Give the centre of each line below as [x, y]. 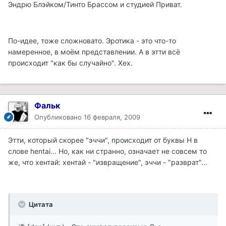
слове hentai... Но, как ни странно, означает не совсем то [107, 151]
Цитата [40, 204]
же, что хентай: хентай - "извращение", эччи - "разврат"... [108, 162]
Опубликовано [59, 117]
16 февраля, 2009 [112, 117]
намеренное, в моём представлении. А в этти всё [94, 51]
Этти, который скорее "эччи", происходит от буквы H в [103, 140]
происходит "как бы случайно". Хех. [70, 63]
